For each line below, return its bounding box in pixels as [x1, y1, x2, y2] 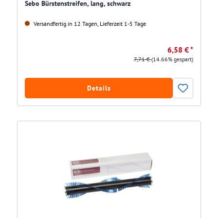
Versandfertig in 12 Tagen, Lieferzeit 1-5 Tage [32, 20, 146, 28]
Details [87, 84, 111, 93]
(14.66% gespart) [151, 55, 193, 63]
